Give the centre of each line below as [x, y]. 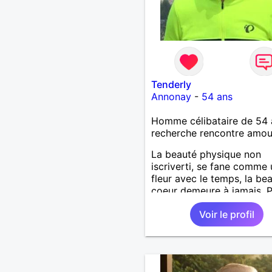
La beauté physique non [206, 154]
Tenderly [171, 84]
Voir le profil [226, 214]
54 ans [217, 96]
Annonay [171, 96]
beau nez [172, 202]
